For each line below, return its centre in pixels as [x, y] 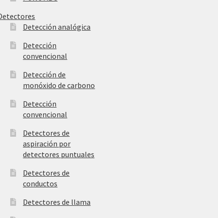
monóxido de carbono [59, 85]
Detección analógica [57, 27]
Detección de [45, 75]
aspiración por [47, 144]
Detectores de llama [57, 202]
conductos [40, 184]
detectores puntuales [59, 154]
